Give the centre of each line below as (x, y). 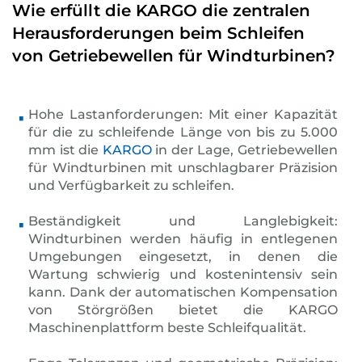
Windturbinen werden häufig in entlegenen (183, 239)
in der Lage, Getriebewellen (245, 150)
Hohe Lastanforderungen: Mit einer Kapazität (183, 114)
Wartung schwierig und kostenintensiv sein (183, 274)
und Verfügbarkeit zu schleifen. (131, 185)
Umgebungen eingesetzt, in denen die (183, 257)
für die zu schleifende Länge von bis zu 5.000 (183, 132)
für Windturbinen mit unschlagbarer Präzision (183, 168)
